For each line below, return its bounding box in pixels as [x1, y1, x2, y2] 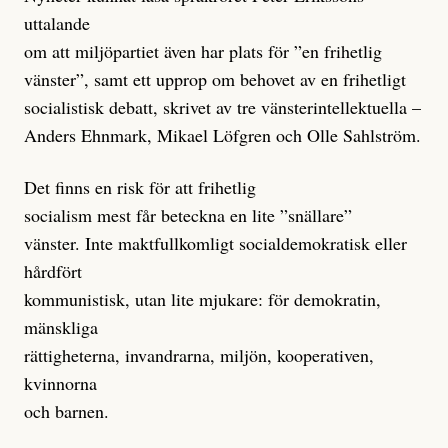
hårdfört [24, 259, 82, 284]
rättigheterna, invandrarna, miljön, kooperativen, [24, 343, 374, 368]
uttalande [24, 11, 90, 36]
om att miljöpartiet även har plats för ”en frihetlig [24, 39, 382, 64]
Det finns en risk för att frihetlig [24, 175, 256, 200]
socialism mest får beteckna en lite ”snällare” [24, 203, 352, 228]
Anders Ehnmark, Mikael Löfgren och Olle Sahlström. [24, 123, 421, 148]
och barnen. [24, 399, 109, 424]
